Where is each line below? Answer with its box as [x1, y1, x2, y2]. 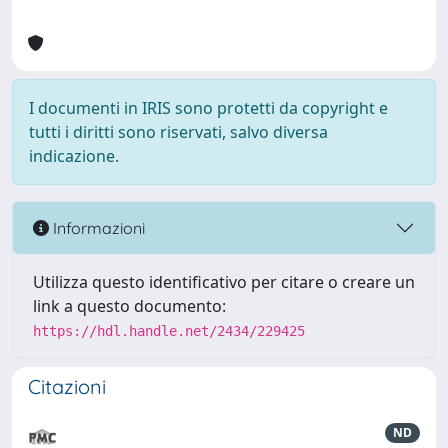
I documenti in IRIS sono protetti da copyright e [29, 97, 388, 119]
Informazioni [49, 217, 145, 238]
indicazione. [29, 145, 119, 167]
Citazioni [28, 374, 106, 399]
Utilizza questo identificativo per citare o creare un [33, 271, 415, 293]
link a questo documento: [33, 295, 226, 317]
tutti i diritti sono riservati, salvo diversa [29, 121, 328, 143]
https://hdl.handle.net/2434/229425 [33, 323, 305, 339]
